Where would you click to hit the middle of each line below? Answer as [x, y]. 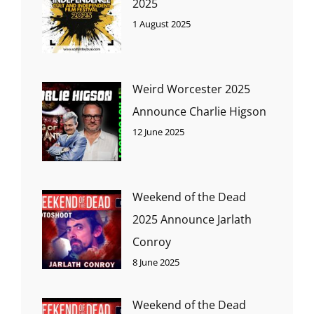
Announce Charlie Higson [199, 111]
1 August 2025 [162, 23]
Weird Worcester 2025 [191, 89]
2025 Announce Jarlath [192, 219]
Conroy [152, 241]
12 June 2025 [158, 131]
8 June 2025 [156, 262]
